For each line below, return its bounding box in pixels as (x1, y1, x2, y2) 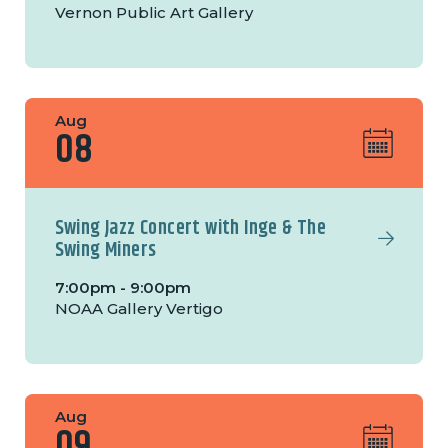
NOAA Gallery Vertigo (54, 299, 223, 319)
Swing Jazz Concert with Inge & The (54, 213, 327, 245)
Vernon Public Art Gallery (54, 3, 253, 23)
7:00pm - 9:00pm (54, 278, 191, 298)
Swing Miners (54, 235, 157, 267)
